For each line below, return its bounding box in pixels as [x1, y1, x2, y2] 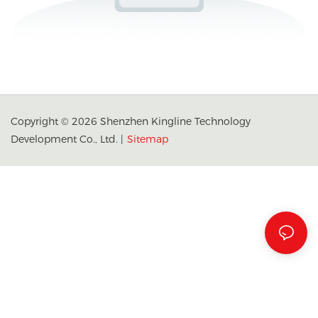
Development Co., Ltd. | [11, 132, 124, 146]
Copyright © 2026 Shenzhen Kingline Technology [11, 114, 251, 128]
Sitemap [127, 132, 168, 146]
